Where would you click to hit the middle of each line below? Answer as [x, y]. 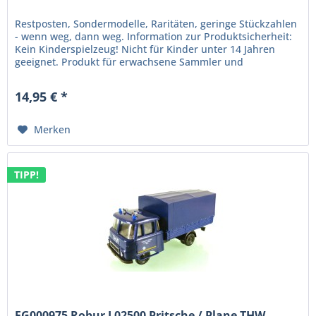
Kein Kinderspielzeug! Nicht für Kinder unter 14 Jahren [145, 49]
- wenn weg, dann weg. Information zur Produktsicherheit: [154, 37]
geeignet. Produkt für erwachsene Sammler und [129, 62]
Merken [53, 130]
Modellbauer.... [51, 75]
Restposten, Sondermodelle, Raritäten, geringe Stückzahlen [156, 24]
